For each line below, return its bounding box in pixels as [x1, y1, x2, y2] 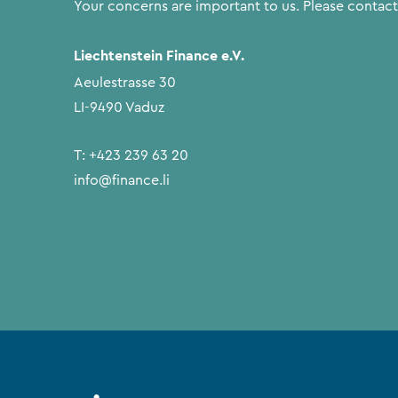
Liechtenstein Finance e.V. [74, 45, 245, 65]
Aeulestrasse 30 [74, 75, 177, 90]
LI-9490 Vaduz [74, 99, 165, 115]
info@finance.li [74, 172, 171, 187]
